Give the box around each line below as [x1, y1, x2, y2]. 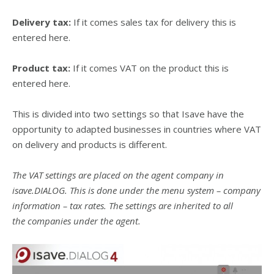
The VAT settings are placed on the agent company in [12, 169, 224, 182]
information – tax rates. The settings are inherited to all [12, 199, 233, 212]
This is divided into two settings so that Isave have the [12, 108, 244, 120]
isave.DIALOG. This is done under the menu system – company [12, 184, 261, 197]
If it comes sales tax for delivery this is [71, 16, 236, 29]
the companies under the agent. [12, 215, 141, 228]
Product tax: [12, 62, 70, 75]
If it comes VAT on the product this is [70, 62, 229, 75]
